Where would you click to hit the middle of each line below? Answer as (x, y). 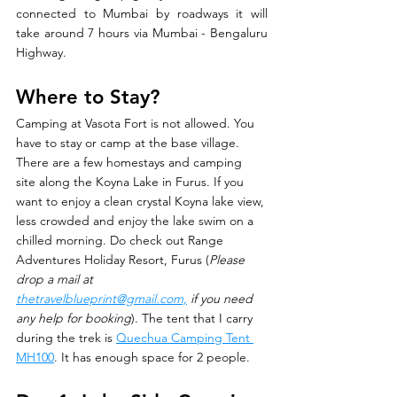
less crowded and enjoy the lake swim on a (136, 221)
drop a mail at (56, 280)
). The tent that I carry (194, 319)
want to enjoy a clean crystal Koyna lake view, (142, 202)
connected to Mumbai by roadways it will (142, 14)
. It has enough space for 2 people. (154, 358)
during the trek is (66, 338)
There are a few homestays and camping (131, 163)
